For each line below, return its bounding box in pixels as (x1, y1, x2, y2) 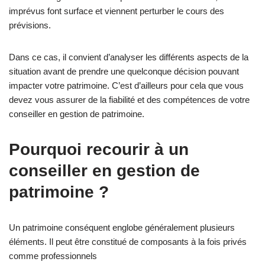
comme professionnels (9, 251, 97, 261)
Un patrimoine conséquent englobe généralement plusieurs (9, 222, 235, 232)
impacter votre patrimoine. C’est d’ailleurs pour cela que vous (9, 80, 244, 91)
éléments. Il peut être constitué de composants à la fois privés (9, 237, 247, 247)
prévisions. (9, 20, 51, 30)
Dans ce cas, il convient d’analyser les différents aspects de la (9, 52, 248, 62)
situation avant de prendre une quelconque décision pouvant (9, 66, 239, 76)
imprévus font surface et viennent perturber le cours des (9, 6, 224, 16)
